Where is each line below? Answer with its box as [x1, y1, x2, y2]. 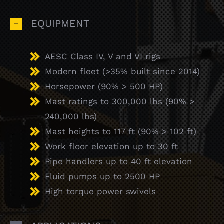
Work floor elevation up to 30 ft [45, 141, 178, 151]
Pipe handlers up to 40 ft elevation [45, 156, 192, 166]
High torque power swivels [45, 186, 156, 196]
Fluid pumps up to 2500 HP [45, 171, 160, 181]
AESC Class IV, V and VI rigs [45, 51, 160, 61]
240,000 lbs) [45, 111, 97, 121]
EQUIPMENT [31, 17, 89, 29]
